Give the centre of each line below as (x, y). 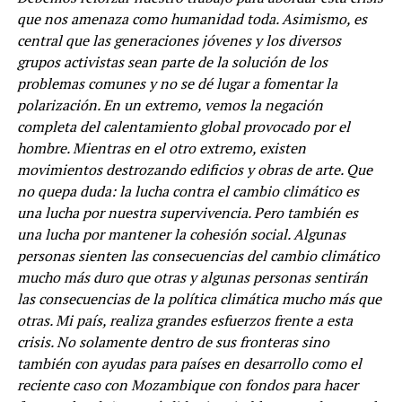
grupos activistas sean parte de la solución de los (172, 61)
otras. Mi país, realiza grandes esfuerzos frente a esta (184, 320)
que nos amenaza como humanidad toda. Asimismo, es (192, 18)
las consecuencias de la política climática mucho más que (199, 298)
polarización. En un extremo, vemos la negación (170, 105)
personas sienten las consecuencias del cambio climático (198, 255)
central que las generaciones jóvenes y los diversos (179, 40)
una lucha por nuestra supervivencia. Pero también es (187, 212)
